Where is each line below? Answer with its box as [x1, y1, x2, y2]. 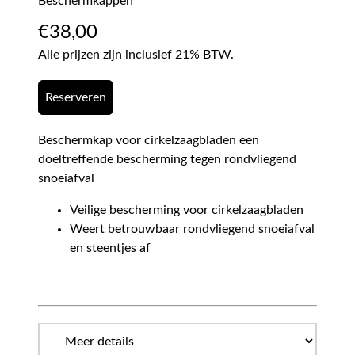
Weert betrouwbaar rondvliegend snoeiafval [70, 223, 315, 236]
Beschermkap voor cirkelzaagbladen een [38, 134, 259, 147]
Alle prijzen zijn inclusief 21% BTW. [38, 48, 234, 62]
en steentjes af [70, 242, 151, 255]
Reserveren [45, 91, 106, 105]
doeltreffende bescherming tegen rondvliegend [38, 153, 296, 166]
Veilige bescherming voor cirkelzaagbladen [70, 204, 303, 217]
